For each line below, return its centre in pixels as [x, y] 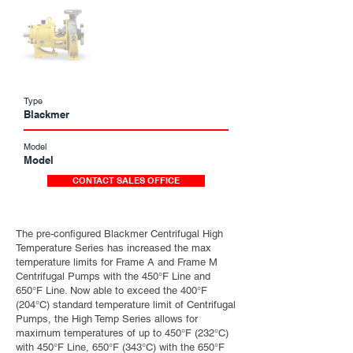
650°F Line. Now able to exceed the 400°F [111, 290]
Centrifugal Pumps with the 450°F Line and [113, 276]
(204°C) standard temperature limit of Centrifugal [126, 305]
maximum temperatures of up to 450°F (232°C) [122, 333]
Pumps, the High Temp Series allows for [107, 319]
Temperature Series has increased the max [113, 248]
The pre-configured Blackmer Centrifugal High [119, 234]
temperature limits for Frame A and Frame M [117, 262]
